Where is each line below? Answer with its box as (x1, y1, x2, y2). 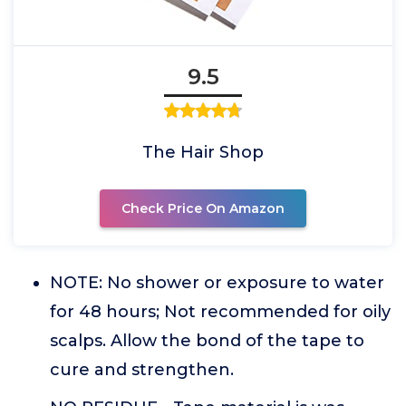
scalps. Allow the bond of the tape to (50, 331, 364, 351)
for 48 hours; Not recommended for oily (50, 302, 391, 322)
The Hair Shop (142, 142, 264, 162)
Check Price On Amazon (121, 200, 285, 217)
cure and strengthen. (50, 360, 234, 380)
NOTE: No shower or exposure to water (50, 273, 384, 293)
